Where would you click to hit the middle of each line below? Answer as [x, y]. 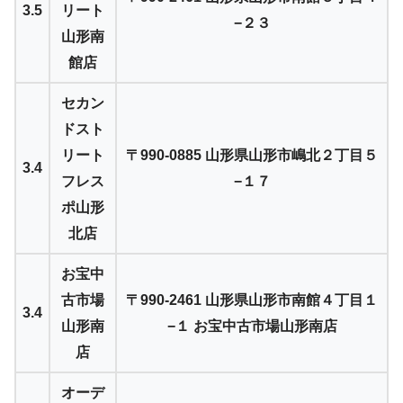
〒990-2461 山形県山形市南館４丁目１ [252, 300]
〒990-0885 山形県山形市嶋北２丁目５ [252, 155]
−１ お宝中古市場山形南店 [252, 326]
